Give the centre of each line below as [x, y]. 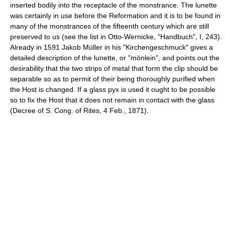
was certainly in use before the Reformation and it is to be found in [115, 15]
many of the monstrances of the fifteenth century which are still [109, 26]
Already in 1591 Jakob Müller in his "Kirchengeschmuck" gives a [111, 47]
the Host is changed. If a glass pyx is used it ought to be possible [113, 89]
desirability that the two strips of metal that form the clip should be [114, 68]
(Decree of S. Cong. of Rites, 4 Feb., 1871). [79, 110]
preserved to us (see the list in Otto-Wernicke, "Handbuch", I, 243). [116, 36]
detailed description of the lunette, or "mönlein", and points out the [115, 58]
